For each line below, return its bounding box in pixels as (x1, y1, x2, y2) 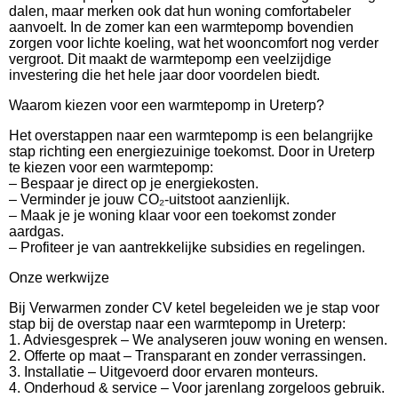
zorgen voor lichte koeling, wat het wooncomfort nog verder (9, 35, 378, 51)
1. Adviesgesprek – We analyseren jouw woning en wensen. (9, 331, 387, 347)
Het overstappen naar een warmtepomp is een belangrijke (9, 127, 373, 143)
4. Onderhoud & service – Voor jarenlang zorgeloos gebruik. (9, 379, 385, 395)
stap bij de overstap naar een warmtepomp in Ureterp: (9, 315, 346, 331)
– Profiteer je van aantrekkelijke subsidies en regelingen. (9, 239, 365, 255)
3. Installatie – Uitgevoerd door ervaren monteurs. (9, 363, 318, 379)
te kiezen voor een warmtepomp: (9, 159, 213, 175)
